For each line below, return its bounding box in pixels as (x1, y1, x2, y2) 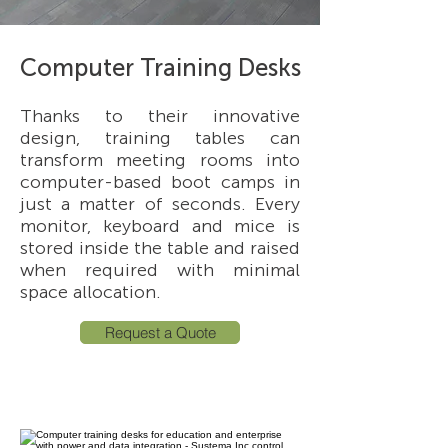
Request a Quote (104, 323, 216, 342)
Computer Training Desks (19, 53, 301, 82)
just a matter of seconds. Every (20, 193, 300, 215)
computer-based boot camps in (20, 171, 300, 193)
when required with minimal (20, 259, 300, 281)
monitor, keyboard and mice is (20, 215, 300, 237)
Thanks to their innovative (20, 105, 300, 127)
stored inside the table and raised (20, 237, 300, 259)
